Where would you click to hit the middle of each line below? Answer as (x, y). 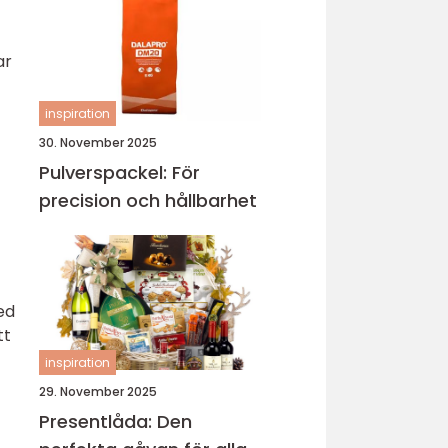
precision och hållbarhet (148, 200)
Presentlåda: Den (115, 421)
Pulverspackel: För (119, 172)
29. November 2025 (98, 391)
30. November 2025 (98, 142)
